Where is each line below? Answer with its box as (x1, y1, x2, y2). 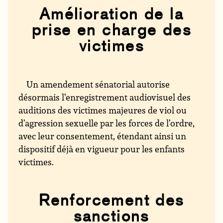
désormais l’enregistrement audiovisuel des (18, 91, 191, 104)
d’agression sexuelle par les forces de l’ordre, (18, 117, 195, 129)
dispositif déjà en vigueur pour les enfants (18, 143, 185, 155)
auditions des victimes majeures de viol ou (18, 104, 187, 116)
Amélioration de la (39, 4, 184, 24)
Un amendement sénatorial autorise (26, 78, 170, 91)
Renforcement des (39, 191, 184, 210)
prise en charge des (31, 20, 192, 40)
